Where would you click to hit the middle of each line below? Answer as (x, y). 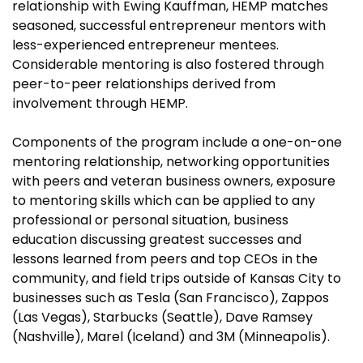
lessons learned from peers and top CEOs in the (165, 259)
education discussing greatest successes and (157, 239)
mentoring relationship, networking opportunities (171, 162)
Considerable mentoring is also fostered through (168, 64)
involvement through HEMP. (100, 103)
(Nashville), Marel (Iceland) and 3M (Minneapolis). (171, 337)
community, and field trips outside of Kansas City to (177, 278)
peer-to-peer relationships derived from (144, 84)
